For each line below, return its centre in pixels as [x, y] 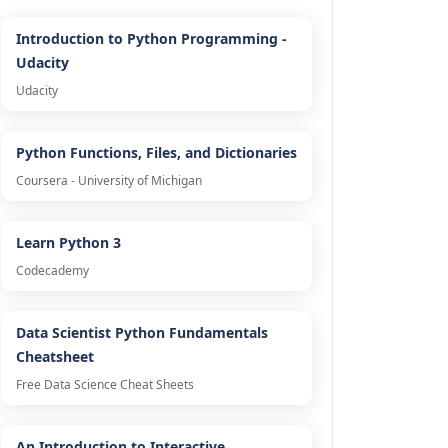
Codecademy [52, 271]
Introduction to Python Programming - [151, 39]
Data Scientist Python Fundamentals [141, 333]
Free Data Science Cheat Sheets [104, 385]
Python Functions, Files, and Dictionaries [156, 153]
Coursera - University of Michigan [108, 181]
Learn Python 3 [68, 243]
